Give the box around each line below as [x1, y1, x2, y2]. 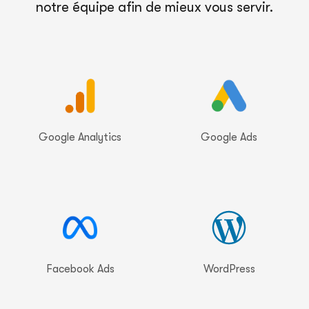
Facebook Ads [46, 262, 114, 275]
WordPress [203, 262, 255, 275]
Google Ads [201, 130, 257, 143]
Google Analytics [39, 130, 121, 143]
